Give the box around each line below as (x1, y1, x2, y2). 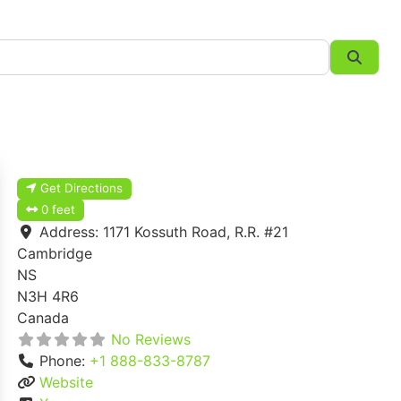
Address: (39, 223, 103, 242)
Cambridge (17, 244, 92, 263)
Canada (17, 309, 69, 328)
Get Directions (40, 181, 124, 196)
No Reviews (111, 330, 191, 349)
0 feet (41, 202, 76, 218)
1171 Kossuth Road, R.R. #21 (103, 223, 288, 242)
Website (39, 373, 93, 392)
